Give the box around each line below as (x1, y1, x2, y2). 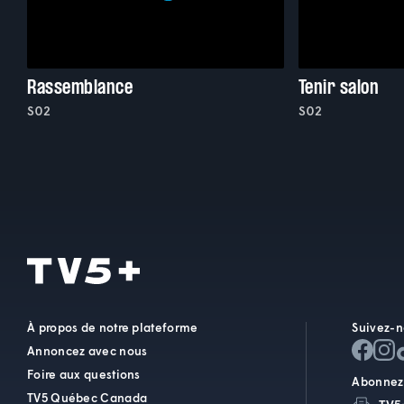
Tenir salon (298, 74, 380, 99)
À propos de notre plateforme (27, 320, 198, 335)
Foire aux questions (27, 367, 141, 381)
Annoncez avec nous (27, 344, 148, 358)
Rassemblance (27, 74, 133, 99)
